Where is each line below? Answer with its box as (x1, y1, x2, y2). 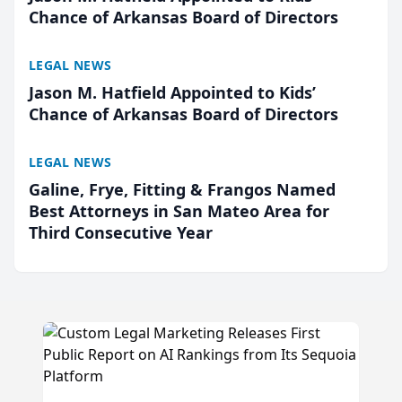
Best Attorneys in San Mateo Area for (29, 200, 329, 222)
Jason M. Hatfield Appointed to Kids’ (29, 82, 316, 103)
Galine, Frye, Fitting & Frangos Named (29, 179, 336, 200)
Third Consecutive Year (29, 222, 213, 243)
